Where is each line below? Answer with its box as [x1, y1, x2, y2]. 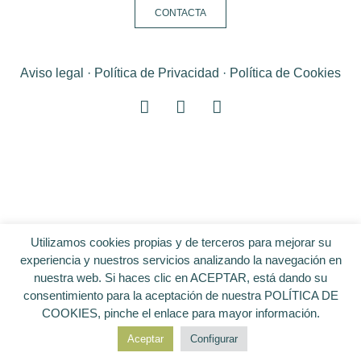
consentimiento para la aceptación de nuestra [23, 288, 264, 302]
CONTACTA [155, 7, 206, 19]
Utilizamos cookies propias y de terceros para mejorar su [30, 235, 331, 249]
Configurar [190, 333, 238, 345]
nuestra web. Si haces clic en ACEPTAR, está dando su [34, 271, 327, 284]
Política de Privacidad [94, 66, 219, 80]
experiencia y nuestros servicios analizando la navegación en [19, 253, 342, 267]
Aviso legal [20, 66, 84, 80]
